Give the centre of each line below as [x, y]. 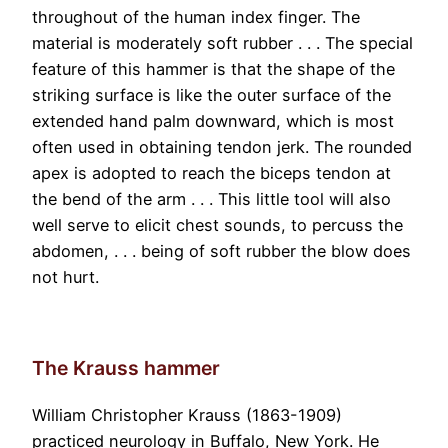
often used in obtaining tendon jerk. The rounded [222, 146]
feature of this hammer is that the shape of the [213, 68]
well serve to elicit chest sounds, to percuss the [217, 224]
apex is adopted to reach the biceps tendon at [211, 172]
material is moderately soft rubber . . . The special [222, 42]
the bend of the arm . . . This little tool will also [211, 198]
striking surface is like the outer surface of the [211, 94]
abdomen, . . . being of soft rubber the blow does [221, 250]
